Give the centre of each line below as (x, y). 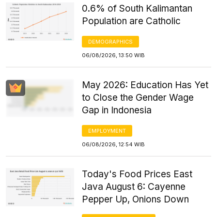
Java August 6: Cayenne (134, 186)
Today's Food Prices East (137, 174)
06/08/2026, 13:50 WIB (114, 55)
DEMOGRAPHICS (111, 41)
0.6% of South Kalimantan (137, 8)
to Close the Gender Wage (138, 97)
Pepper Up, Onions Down (136, 199)
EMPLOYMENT (107, 131)
